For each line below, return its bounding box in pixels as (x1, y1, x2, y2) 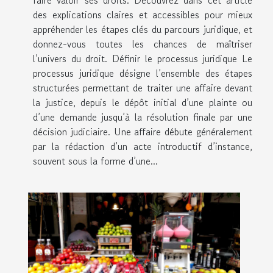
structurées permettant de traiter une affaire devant (33, 80, 252, 95)
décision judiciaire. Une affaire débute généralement (33, 124, 252, 139)
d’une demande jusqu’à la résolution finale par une (33, 110, 252, 124)
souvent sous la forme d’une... (33, 154, 158, 168)
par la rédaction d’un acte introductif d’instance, (33, 139, 252, 154)
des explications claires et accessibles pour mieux (33, 7, 252, 22)
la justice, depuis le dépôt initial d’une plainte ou (33, 95, 252, 110)
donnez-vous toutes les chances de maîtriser (33, 37, 252, 51)
